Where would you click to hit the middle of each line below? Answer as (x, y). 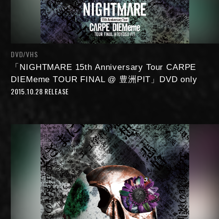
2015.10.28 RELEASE (40, 91)
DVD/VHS (24, 54)
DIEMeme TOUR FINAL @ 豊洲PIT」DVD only (104, 79)
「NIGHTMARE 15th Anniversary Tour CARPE (104, 67)
